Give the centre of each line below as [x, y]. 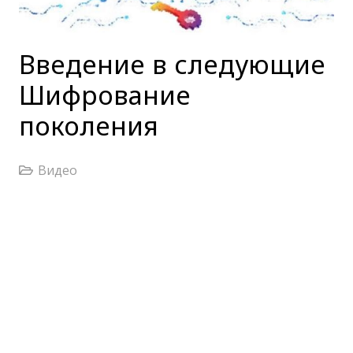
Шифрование [105, 95]
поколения [89, 126]
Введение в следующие [172, 65]
